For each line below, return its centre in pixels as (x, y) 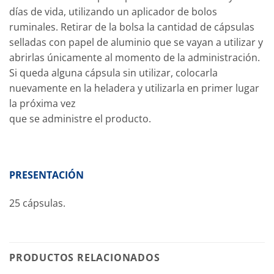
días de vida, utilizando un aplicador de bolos (113, 12)
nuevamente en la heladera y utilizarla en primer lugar (134, 88)
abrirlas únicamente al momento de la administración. (135, 58)
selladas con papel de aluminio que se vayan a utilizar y (136, 43)
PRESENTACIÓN (46, 175)
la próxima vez (43, 104)
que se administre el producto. (80, 119)
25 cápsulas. (37, 203)
